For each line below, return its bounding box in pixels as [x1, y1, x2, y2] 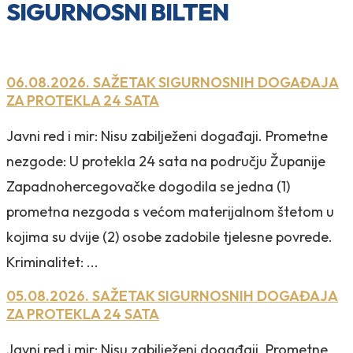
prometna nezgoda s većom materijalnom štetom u [6, 202, 334, 221]
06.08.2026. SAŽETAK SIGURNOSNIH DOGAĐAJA [6, 72, 339, 91]
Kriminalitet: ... [6, 252, 98, 271]
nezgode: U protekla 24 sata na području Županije [6, 151, 325, 170]
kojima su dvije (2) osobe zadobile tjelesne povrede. [6, 227, 333, 246]
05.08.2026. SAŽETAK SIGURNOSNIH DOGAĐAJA [6, 286, 338, 305]
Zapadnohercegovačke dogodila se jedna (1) [6, 176, 290, 195]
